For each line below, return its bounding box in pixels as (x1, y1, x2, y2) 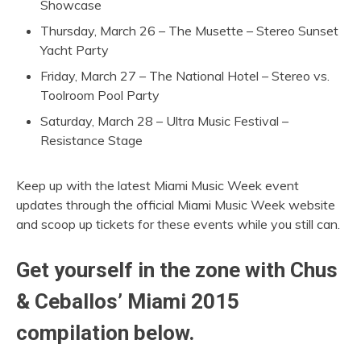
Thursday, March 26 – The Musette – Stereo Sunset (40, 22, 338, 39)
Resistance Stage (40, 131, 143, 148)
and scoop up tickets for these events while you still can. (16, 215, 340, 232)
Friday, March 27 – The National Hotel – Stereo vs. (40, 67, 330, 84)
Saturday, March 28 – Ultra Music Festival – (40, 112, 288, 129)
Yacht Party (40, 41, 109, 58)
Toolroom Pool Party (40, 86, 160, 103)
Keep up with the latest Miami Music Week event (16, 176, 299, 193)
